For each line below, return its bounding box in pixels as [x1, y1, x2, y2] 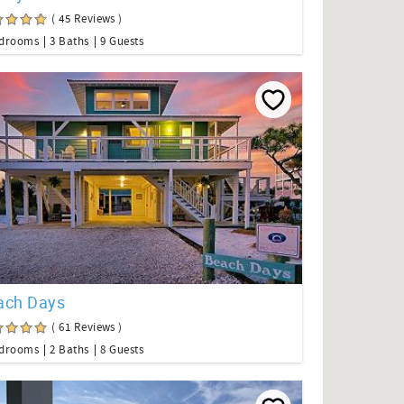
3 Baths [50, 34, 89, 50]
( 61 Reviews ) [51, 319, 123, 335]
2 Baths [50, 342, 89, 357]
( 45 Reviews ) [51, 12, 123, 27]
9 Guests [100, 34, 144, 50]
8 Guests [100, 342, 144, 357]
